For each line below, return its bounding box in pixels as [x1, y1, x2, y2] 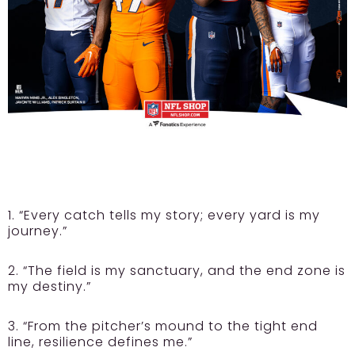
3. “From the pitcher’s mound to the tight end [8, 316, 318, 335]
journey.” [8, 221, 67, 240]
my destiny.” [8, 277, 91, 296]
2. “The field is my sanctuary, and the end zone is [8, 261, 345, 280]
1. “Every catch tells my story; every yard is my [8, 205, 320, 224]
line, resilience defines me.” [8, 332, 193, 351]
